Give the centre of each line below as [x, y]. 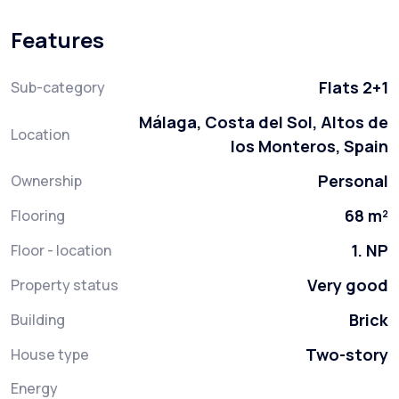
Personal [353, 181]
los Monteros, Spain [309, 147]
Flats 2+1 [354, 88]
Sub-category [58, 88]
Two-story [347, 355]
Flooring [38, 216]
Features [57, 40]
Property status [65, 285]
